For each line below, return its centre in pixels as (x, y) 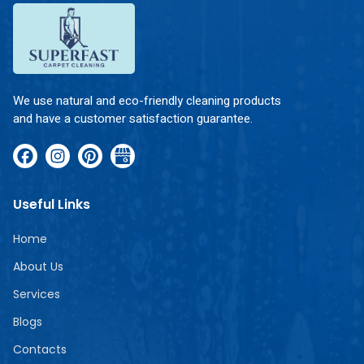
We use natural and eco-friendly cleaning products (147, 101)
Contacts (40, 350)
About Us (38, 267)
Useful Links (52, 205)
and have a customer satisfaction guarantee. (133, 119)
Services (37, 295)
